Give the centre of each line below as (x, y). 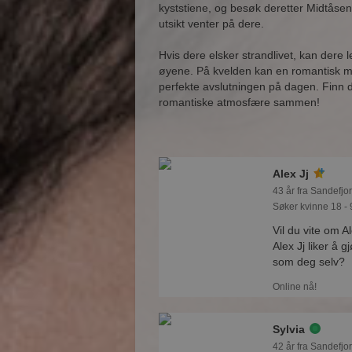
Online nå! (295, 287)
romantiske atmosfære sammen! (239, 102)
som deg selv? (309, 262)
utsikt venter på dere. (211, 24)
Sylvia (289, 329)
